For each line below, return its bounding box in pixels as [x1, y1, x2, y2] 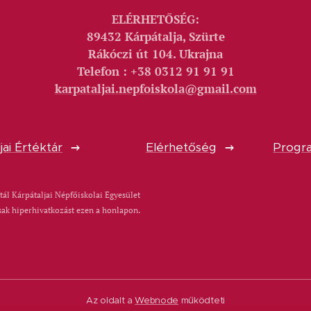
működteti [178, 294, 225, 307]
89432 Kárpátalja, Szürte [86, 29, 225, 45]
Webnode [135, 294, 179, 307]
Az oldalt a [86, 294, 135, 307]
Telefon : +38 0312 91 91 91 [76, 64, 235, 80]
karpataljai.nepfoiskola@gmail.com [54, 81, 257, 97]
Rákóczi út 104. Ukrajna [88, 47, 223, 62]
